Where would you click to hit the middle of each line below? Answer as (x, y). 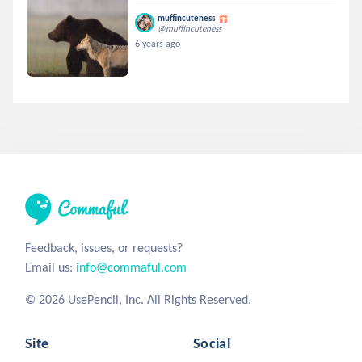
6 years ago (158, 43)
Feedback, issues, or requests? (104, 247)
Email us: (51, 267)
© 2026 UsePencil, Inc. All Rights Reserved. (138, 299)
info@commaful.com (131, 267)
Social (212, 343)
